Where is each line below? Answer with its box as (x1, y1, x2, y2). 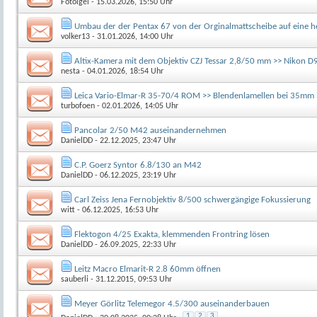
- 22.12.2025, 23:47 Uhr (93, 137, 176, 146)
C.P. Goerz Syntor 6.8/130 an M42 (74, 161, 202, 171)
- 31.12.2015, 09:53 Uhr (88, 275, 172, 284)
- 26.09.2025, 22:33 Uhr (93, 241, 176, 250)
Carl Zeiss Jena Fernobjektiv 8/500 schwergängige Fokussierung (74, 195, 311, 205)
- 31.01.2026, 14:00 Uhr (90, 33, 173, 42)
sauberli (61, 275, 88, 284)
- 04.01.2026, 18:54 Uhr (80, 67, 163, 76)
